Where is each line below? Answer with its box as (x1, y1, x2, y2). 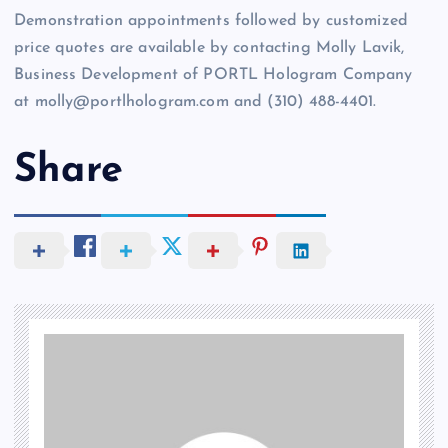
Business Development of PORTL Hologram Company (14, 66, 413, 83)
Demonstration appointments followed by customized (14, 12, 408, 29)
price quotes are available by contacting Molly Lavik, (14, 39, 405, 56)
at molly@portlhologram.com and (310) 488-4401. (14, 93, 382, 110)
